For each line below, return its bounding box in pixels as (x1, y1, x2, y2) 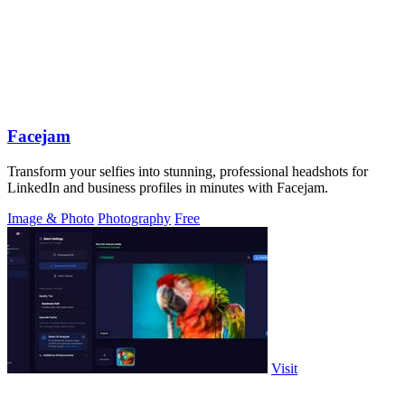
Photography (98, 211, 171, 227)
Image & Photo (7, 211, 94, 227)
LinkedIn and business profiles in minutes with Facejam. (7, 180, 328, 196)
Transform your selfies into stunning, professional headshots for (7, 164, 368, 180)
